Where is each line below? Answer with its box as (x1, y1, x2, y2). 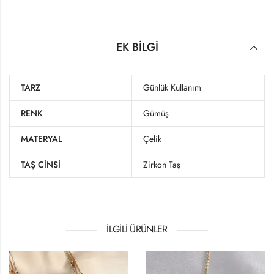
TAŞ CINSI (21, 158, 61, 171)
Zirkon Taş (143, 158, 180, 171)
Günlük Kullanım (143, 81, 201, 94)
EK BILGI (116, 39, 158, 55)
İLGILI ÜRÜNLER (106, 222, 168, 237)
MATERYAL (21, 133, 62, 146)
